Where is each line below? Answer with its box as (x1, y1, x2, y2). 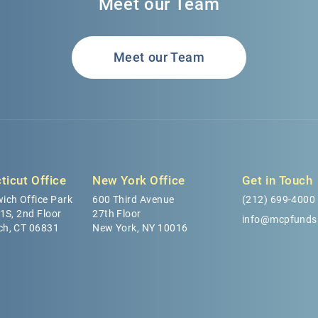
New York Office (92, 172, 185, 187)
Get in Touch (241, 172, 313, 187)
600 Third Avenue (92, 193, 175, 205)
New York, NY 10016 (92, 221, 188, 234)
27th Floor (92, 207, 141, 219)
